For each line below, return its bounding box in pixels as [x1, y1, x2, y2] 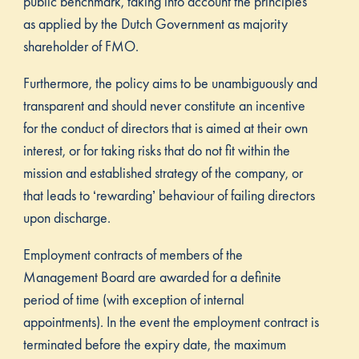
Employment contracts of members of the [22, 244, 243, 264]
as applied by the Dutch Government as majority [22, 14, 288, 33]
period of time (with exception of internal [22, 289, 244, 309]
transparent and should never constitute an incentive [22, 95, 305, 115]
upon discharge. [22, 208, 111, 227]
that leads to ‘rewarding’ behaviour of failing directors [22, 185, 315, 204]
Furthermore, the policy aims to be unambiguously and [22, 73, 317, 92]
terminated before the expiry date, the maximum [22, 334, 286, 353]
